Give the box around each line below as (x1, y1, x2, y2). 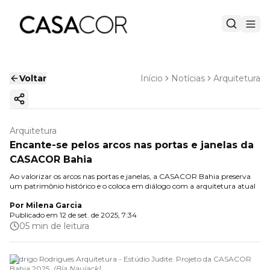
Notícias (171, 73, 205, 84)
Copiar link (18, 98, 67, 110)
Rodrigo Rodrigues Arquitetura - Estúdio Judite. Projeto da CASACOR (10, 254, 251, 263)
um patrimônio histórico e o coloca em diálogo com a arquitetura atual (10, 181, 256, 190)
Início (140, 73, 163, 84)
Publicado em (10, 210, 58, 219)
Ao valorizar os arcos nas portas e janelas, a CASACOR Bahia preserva (10, 172, 251, 181)
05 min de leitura (19, 221, 89, 231)
